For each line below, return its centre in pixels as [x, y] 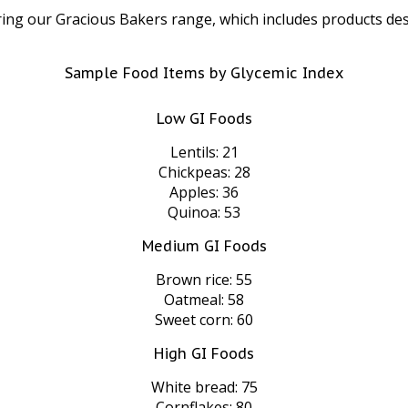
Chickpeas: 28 [204, 173]
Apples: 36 [204, 193]
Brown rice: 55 [204, 280]
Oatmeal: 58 [204, 300]
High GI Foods [204, 354]
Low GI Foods [204, 119]
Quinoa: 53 [204, 213]
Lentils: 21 [204, 153]
